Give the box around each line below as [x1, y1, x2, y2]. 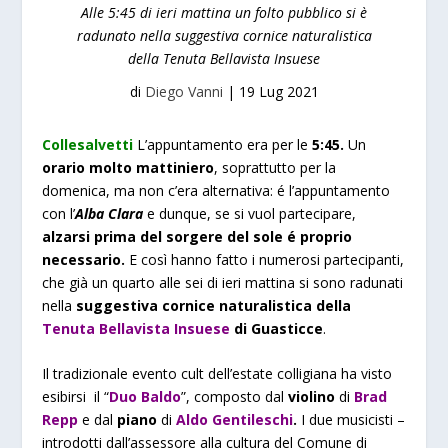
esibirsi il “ [42, 387, 110, 407]
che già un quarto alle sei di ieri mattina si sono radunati [42, 273, 404, 292]
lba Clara [84, 204, 144, 223]
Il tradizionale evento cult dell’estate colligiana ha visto [42, 364, 393, 384]
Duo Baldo [109, 387, 182, 407]
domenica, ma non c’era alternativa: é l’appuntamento [42, 181, 391, 200]
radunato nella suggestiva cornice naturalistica [76, 26, 372, 45]
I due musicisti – [301, 410, 406, 430]
